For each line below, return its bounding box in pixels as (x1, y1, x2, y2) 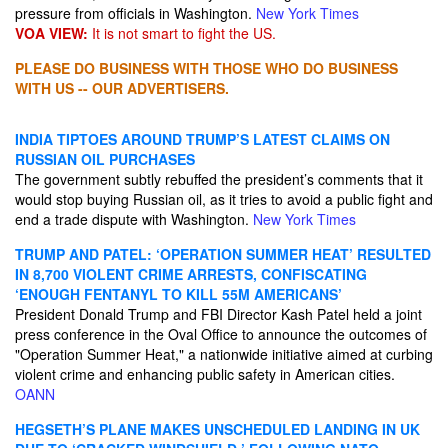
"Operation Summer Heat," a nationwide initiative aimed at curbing (15, 344, 433, 364)
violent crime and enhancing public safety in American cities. (15, 364, 395, 384)
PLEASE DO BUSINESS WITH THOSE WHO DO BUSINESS (15, 58, 398, 78)
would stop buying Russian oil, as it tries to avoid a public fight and (15, 189, 433, 209)
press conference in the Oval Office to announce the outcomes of (15, 324, 427, 344)
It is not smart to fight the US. (88, 23, 276, 43)
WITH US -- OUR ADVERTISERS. (15, 78, 229, 98)
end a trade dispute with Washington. (15, 209, 253, 229)
